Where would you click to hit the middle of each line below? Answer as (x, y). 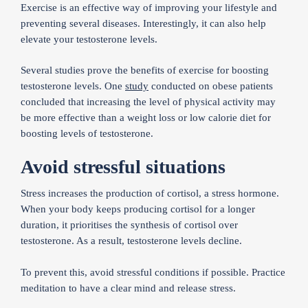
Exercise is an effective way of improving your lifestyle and (149, 7)
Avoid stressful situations (123, 167)
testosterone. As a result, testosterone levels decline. (131, 241)
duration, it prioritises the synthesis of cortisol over (129, 225)
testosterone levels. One (73, 86)
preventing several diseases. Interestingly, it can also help (143, 23)
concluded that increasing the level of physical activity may (148, 102)
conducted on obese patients (211, 86)
